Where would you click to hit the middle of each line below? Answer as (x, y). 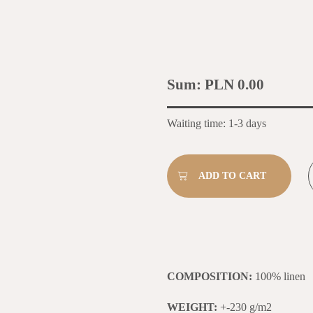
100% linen (280, 276)
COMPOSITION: (211, 276)
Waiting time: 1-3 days (217, 123)
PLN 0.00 (234, 84)
